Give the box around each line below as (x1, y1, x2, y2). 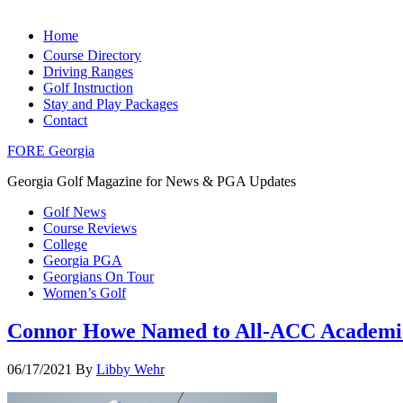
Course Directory (43, 48, 141, 63)
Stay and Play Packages (43, 96, 178, 112)
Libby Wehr (96, 361, 165, 377)
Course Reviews (43, 220, 137, 236)
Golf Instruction (43, 80, 133, 95)
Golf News (43, 204, 106, 219)
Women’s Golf (43, 285, 126, 300)
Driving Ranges (43, 64, 133, 79)
